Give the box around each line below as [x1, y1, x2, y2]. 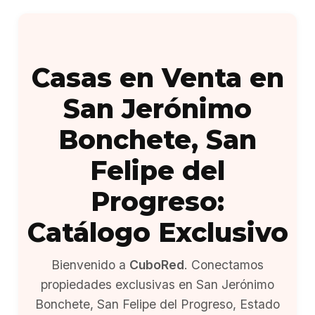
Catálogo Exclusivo [27, 217, 288, 248]
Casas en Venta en [31, 62, 284, 94]
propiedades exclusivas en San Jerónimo [41, 277, 274, 292]
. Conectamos [184, 257, 264, 272]
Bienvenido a [51, 257, 129, 272]
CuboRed [129, 257, 184, 272]
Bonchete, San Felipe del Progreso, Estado [35, 297, 280, 311]
